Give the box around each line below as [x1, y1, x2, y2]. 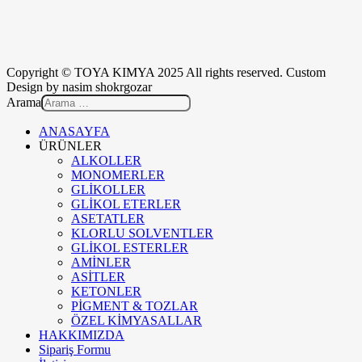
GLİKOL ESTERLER [71, 240, 188, 255]
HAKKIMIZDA [39, 327, 124, 342]
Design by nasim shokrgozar [6, 79, 152, 94]
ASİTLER [71, 269, 125, 284]
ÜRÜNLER [39, 138, 102, 153]
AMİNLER [71, 255, 131, 269]
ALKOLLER [71, 153, 141, 167]
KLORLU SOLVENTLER [71, 225, 213, 240]
